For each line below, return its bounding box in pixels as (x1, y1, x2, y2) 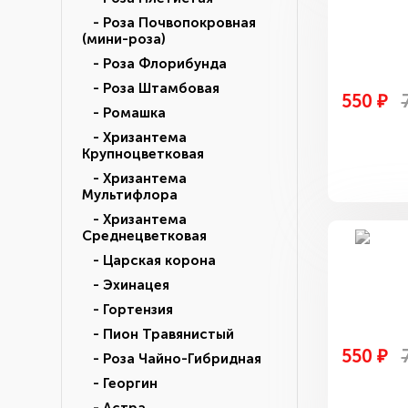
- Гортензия (82, 301, 173, 318)
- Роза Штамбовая (82, 80, 219, 97)
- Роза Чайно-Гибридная (82, 351, 261, 367)
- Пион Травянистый (82, 326, 234, 342)
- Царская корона (82, 252, 216, 269)
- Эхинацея (82, 277, 169, 293)
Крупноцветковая (82, 146, 204, 162)
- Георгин (82, 375, 158, 392)
